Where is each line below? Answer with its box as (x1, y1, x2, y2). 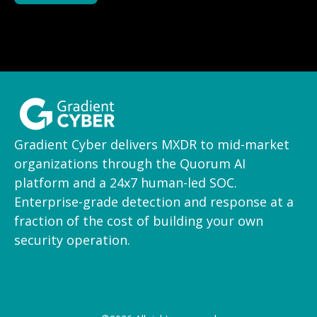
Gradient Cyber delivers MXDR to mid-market (14, 136, 289, 154)
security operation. (14, 231, 130, 249)
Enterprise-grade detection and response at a (14, 193, 294, 211)
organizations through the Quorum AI (14, 155, 246, 173)
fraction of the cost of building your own (14, 212, 263, 230)
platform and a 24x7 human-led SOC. (14, 174, 237, 192)
